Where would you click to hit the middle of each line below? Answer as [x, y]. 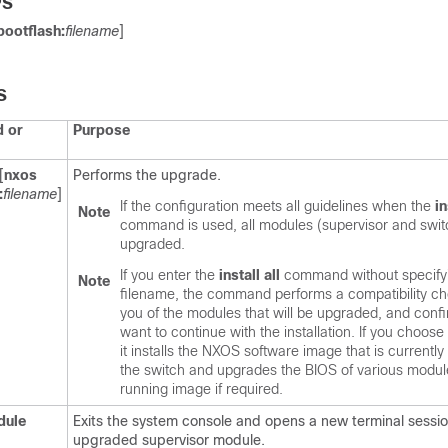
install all [249, 275]
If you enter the [169, 275]
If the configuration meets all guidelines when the [277, 206]
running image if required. [201, 389]
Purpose [101, 130]
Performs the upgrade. [147, 175]
